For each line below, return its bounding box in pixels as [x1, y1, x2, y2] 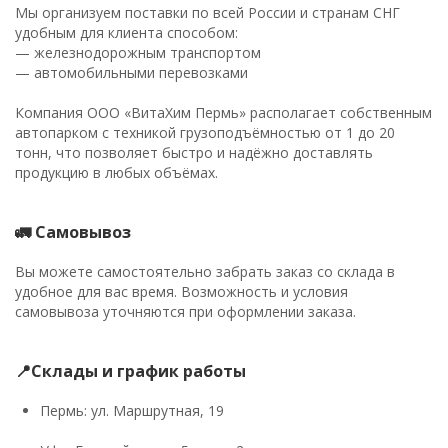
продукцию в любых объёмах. [15, 163, 218, 182]
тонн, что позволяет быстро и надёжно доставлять [15, 143, 373, 162]
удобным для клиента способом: [15, 23, 238, 42]
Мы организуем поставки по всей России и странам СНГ [15, 3, 400, 22]
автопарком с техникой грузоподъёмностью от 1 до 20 [15, 123, 395, 142]
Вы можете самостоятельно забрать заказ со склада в [15, 262, 395, 281]
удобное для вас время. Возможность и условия [15, 282, 348, 301]
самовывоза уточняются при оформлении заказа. [15, 302, 356, 321]
